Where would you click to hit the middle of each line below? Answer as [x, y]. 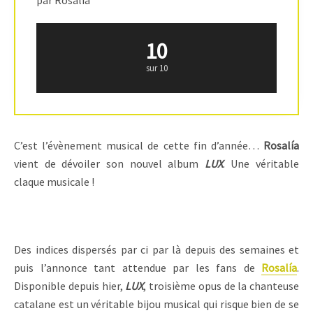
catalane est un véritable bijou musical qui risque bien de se [156, 304]
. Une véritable [261, 163]
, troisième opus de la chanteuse [221, 285]
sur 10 [156, 68]
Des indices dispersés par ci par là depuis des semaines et [156, 249]
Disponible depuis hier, [70, 285]
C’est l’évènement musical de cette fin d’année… [139, 145]
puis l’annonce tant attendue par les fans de [138, 267]
